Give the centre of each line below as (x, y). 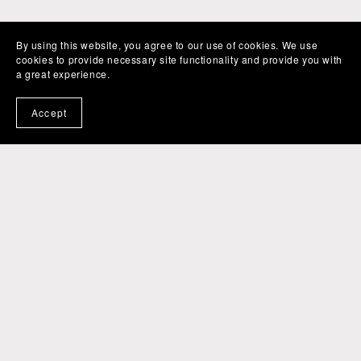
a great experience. (63, 74)
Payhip (103, 335)
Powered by (48, 335)
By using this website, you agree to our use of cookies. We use (167, 45)
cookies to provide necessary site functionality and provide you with (179, 59)
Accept (50, 112)
